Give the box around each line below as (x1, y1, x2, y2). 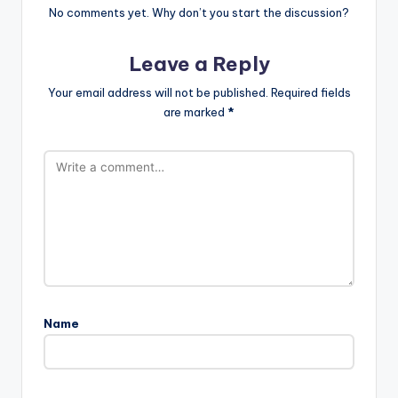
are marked (163, 105, 227, 120)
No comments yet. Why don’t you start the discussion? (49, 5, 349, 20)
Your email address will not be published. (47, 85, 268, 100)
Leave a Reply (128, 52, 270, 77)
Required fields (270, 85, 351, 100)
